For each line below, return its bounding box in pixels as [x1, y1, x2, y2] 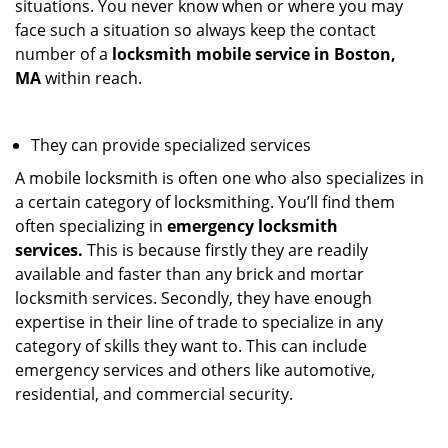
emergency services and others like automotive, [15, 359, 375, 381]
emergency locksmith [167, 215, 338, 237]
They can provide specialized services [31, 134, 311, 156]
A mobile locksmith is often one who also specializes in [15, 167, 424, 189]
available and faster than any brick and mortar [15, 263, 364, 285]
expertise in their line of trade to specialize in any [15, 311, 383, 333]
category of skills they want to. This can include [15, 335, 367, 357]
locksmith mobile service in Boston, [112, 43, 396, 65]
